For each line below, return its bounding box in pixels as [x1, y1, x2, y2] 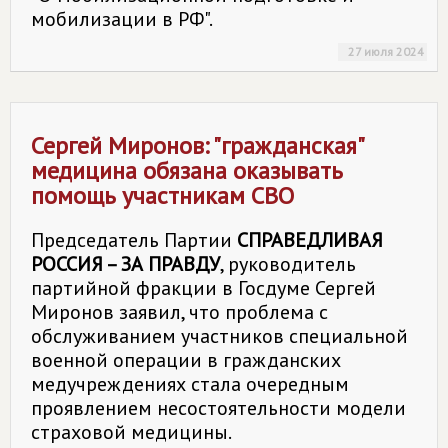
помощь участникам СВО [31, 180, 294, 211]
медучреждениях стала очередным [31, 371, 349, 397]
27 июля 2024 [348, 44, 424, 59]
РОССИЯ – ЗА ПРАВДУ [31, 251, 220, 277]
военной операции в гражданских [31, 347, 341, 373]
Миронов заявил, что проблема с [31, 299, 328, 325]
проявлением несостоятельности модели [31, 395, 406, 421]
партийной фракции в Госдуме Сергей [31, 275, 376, 301]
